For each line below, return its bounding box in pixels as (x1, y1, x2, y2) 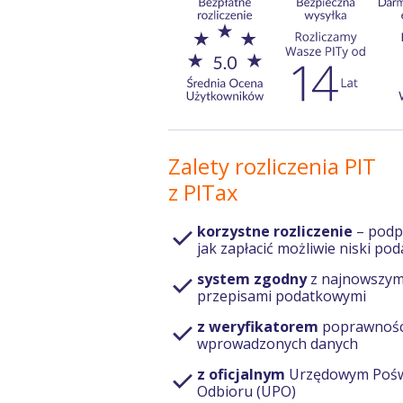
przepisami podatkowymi (197, 286, 366, 306)
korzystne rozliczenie (197, 221, 353, 241)
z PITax (168, 177, 238, 207)
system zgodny (197, 269, 307, 289)
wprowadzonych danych (197, 334, 358, 354)
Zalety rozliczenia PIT (168, 151, 376, 181)
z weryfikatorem (197, 317, 318, 336)
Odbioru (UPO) (197, 381, 296, 401)
